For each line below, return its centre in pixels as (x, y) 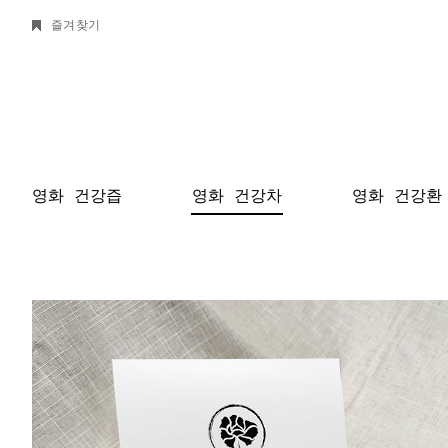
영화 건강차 (237, 195)
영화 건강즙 (77, 195)
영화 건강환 (397, 195)
